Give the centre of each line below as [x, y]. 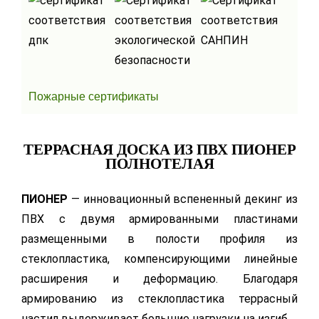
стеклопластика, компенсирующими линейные [159, 259]
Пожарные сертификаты [94, 97]
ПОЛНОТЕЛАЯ [159, 164]
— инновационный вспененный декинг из [183, 199]
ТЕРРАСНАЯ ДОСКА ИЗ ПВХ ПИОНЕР [159, 150]
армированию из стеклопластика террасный [159, 299]
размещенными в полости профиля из [159, 239]
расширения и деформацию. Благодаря [159, 279]
